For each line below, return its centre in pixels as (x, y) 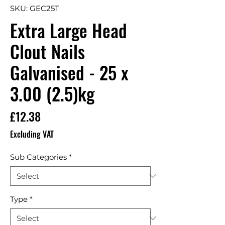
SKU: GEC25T (35, 8)
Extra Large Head (69, 30)
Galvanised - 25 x (69, 72)
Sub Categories (38, 157)
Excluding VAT (32, 134)
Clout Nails (47, 51)
